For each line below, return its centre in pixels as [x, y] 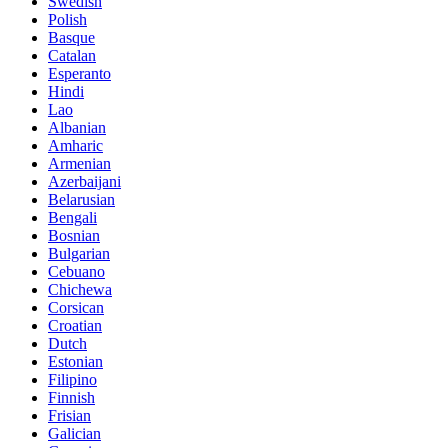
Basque [71, 38]
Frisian [69, 416]
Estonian [75, 362]
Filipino [72, 380]
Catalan [72, 56]
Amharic [75, 146]
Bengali [72, 218]
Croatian [75, 326]
